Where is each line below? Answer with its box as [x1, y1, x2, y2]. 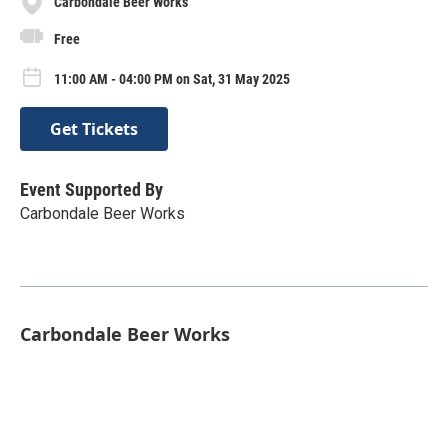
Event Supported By [20, 178, 163, 200]
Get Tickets [50, 117, 138, 140]
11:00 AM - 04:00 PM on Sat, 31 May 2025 [54, 70, 290, 87]
